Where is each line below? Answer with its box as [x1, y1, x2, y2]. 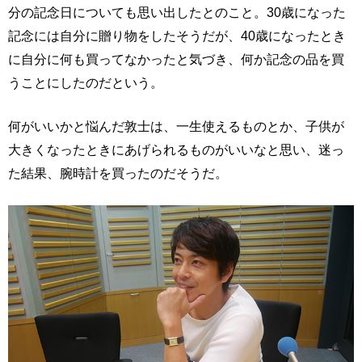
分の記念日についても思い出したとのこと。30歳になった [8, 5, 346, 19]
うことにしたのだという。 [8, 75, 163, 90]
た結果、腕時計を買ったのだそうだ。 [8, 166, 228, 180]
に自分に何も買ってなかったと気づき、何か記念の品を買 [8, 52, 344, 66]
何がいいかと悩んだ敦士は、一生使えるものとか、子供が [8, 119, 344, 133]
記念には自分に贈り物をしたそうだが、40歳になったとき [8, 28, 346, 43]
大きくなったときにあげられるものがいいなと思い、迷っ [8, 142, 344, 157]
